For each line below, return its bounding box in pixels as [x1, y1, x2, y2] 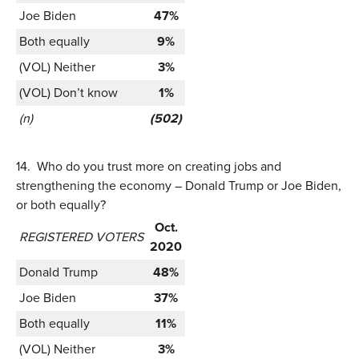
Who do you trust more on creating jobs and [37, 156, 281, 175]
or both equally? [16, 195, 106, 214]
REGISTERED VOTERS [19, 227, 143, 246]
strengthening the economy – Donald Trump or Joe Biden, [16, 175, 341, 195]
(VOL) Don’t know [19, 83, 118, 102]
